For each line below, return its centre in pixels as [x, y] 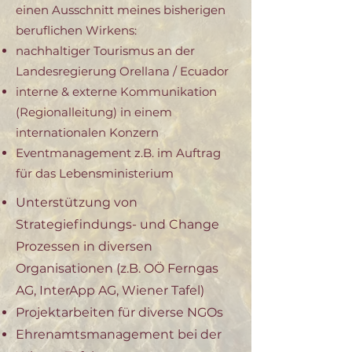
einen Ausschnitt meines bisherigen [121, 10]
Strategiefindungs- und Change [117, 224]
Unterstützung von [77, 202]
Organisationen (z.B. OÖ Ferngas [117, 268]
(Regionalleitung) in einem [94, 112]
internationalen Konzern [87, 132]
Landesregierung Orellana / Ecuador [122, 71]
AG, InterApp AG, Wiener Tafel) [110, 290]
